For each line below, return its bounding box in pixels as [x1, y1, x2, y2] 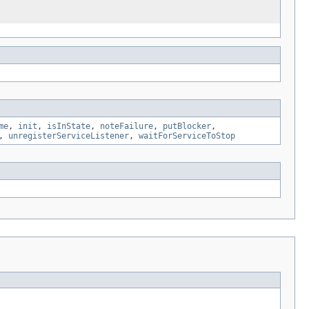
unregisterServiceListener [8, 130, 129, 141]
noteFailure [100, 121, 153, 131]
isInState [47, 121, 90, 131]
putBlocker [163, 121, 211, 131]
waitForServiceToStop [139, 130, 235, 141]
